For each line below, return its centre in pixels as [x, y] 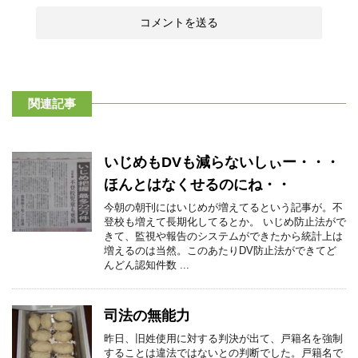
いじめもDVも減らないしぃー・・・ [222, 162]
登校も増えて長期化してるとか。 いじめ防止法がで [225, 222]
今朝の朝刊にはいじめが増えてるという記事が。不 [223, 207]
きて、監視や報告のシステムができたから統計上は [223, 236]
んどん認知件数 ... [147, 265]
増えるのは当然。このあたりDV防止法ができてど [220, 251]
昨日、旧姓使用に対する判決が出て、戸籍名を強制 [223, 338]
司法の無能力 [149, 316]
